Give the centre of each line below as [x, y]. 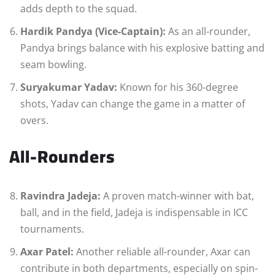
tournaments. [52, 229]
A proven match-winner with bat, [177, 196]
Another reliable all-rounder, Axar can [162, 252]
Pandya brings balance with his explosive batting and [142, 48]
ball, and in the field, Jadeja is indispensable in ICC [134, 213]
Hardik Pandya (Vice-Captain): [93, 32]
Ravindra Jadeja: [60, 196]
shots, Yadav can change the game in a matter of [133, 104]
